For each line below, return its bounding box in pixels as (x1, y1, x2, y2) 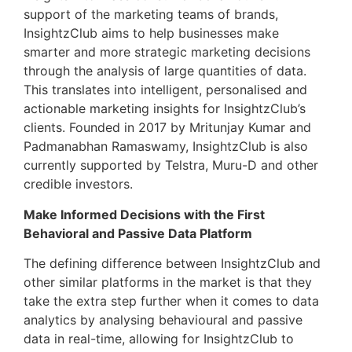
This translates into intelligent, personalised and (24, 82, 307, 98)
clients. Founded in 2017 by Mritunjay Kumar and (24, 119, 311, 136)
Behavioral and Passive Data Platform (24, 225, 255, 241)
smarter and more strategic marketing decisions (24, 44, 310, 60)
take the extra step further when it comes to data (24, 293, 319, 310)
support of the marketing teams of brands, (24, 6, 278, 23)
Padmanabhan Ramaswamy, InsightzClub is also (24, 138, 308, 155)
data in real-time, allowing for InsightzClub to (24, 331, 294, 347)
